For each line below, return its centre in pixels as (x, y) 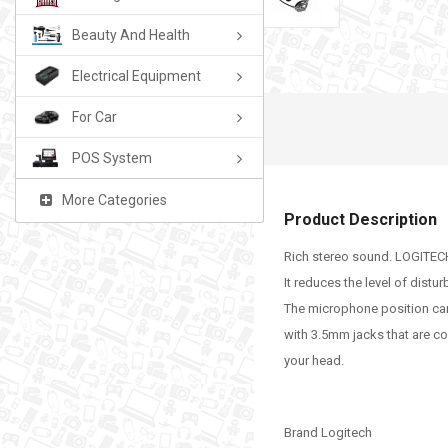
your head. (314, 360)
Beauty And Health (131, 34)
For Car (94, 116)
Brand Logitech (328, 432)
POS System (112, 157)
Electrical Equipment (136, 75)
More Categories (114, 200)
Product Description (360, 219)
